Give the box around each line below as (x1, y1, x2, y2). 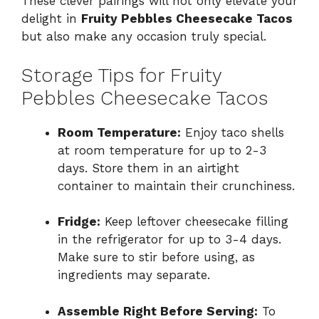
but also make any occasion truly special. (21, 29, 266, 44)
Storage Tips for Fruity (21, 63, 221, 87)
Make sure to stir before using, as (58, 250, 255, 265)
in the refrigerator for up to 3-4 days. (58, 232, 281, 247)
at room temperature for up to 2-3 (58, 142, 266, 157)
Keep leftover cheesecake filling (100, 214, 288, 229)
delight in (21, 11, 81, 26)
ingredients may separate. (58, 268, 210, 283)
